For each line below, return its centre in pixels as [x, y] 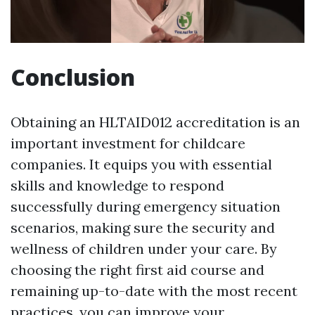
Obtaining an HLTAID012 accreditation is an [155, 122]
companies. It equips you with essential [141, 165]
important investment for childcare [128, 143]
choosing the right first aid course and [137, 270]
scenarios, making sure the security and [143, 228]
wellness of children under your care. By [144, 249]
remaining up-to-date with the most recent [154, 291]
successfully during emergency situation [146, 207]
